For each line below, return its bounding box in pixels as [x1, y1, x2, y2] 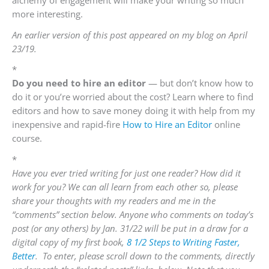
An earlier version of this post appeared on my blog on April [12, 28, 247, 41]
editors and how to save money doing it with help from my [12, 104, 255, 117]
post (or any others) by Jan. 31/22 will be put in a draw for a [12, 222, 248, 235]
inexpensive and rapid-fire [12, 118, 122, 131]
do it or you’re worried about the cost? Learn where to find [12, 91, 253, 103]
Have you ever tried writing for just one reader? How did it [12, 167, 241, 180]
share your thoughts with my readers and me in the [12, 195, 216, 207]
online [212, 118, 240, 131]
